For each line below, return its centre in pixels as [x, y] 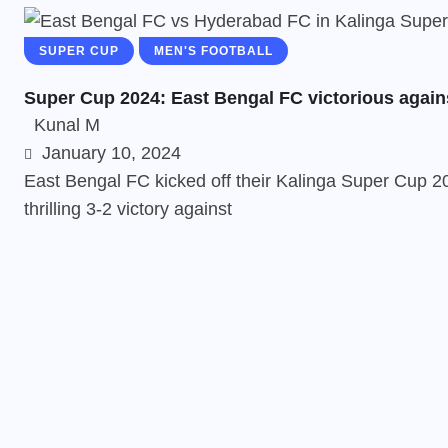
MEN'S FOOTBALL [213, 51]
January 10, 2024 [109, 153]
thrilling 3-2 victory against [128, 209]
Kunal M [67, 125]
